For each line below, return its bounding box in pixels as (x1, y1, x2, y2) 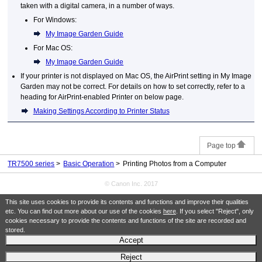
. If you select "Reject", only (175, 207, 254, 215)
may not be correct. (44, 82, 107, 91)
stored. (5, 226, 25, 233)
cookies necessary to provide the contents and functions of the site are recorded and (5, 216, 246, 224)
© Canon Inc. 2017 (104, 180, 158, 188)
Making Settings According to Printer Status (33, 107, 170, 116)
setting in (188, 72, 221, 81)
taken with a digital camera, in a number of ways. (20, 2, 175, 11)
